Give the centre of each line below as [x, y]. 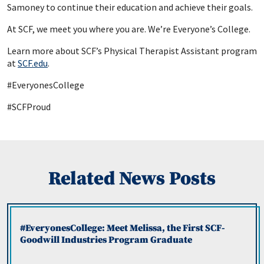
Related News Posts [132, 179]
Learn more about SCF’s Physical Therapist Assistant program [132, 51]
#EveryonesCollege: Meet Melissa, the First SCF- [123, 228]
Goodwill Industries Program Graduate [106, 240]
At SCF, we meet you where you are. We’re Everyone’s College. [129, 29]
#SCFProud [29, 107]
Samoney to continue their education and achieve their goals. [130, 7]
